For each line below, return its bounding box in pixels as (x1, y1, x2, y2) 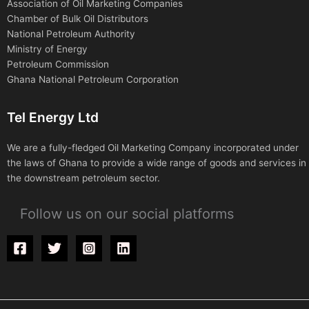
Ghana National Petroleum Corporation (7, 74, 179, 86)
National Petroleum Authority (7, 28, 135, 40)
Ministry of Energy (7, 43, 88, 55)
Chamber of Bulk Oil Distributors (7, 13, 148, 25)
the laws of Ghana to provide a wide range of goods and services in (7, 157, 306, 169)
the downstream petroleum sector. (7, 172, 160, 184)
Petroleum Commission (7, 59, 109, 70)
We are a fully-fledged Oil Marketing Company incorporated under (7, 142, 299, 154)
